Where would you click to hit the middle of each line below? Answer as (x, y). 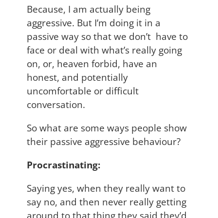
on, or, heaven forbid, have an (92, 63)
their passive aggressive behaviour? (104, 141)
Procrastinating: (64, 164)
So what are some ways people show (107, 127)
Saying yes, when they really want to (106, 188)
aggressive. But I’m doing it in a (94, 22)
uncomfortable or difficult (83, 91)
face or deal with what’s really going (104, 50)
